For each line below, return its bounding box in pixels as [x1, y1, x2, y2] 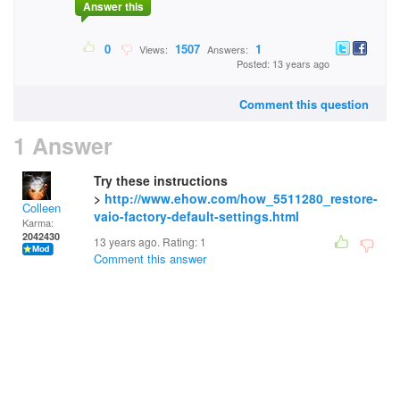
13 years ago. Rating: [94, 234, 200, 249]
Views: [134, 42, 171, 57]
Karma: [22, 215, 54, 229]
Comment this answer [94, 250, 206, 267]
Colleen [22, 199, 61, 216]
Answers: [204, 42, 251, 57]
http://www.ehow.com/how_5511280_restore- [104, 189, 378, 207]
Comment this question [239, 96, 369, 112]
